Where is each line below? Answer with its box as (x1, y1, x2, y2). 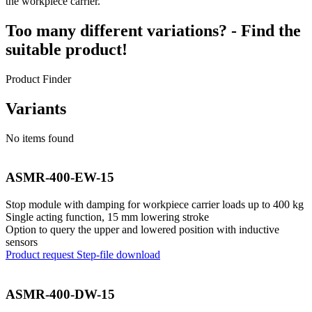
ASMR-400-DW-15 (6, 286, 115, 302)
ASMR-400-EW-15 (6, 170, 114, 185)
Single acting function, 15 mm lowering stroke (6, 211, 209, 223)
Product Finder (6, 72, 71, 85)
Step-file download (77, 249, 160, 260)
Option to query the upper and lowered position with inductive (6, 224, 279, 235)
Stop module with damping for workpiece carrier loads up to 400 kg (6, 198, 304, 210)
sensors (6, 236, 38, 248)
